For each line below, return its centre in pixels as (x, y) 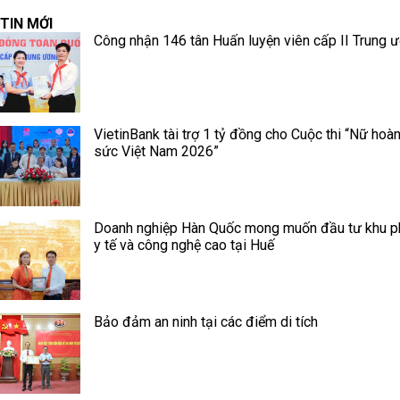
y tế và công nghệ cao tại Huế (184, 245)
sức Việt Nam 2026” (156, 151)
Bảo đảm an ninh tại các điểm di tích (206, 322)
